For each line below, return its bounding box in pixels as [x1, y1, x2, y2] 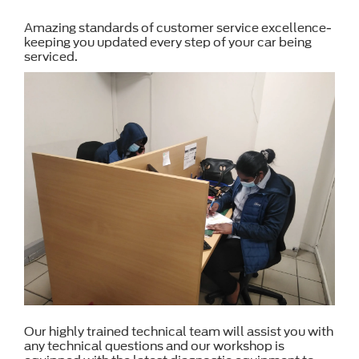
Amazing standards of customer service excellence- [24, 20, 332, 35]
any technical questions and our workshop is [24, 338, 284, 353]
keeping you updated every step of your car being [24, 34, 312, 50]
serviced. [24, 49, 78, 64]
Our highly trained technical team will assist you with [24, 324, 333, 339]
